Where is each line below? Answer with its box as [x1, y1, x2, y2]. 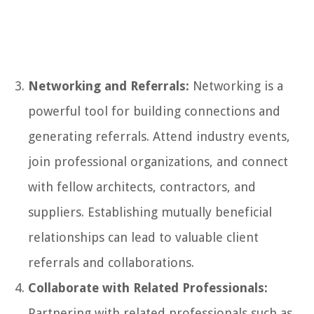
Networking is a [189, 78, 283, 93]
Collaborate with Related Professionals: [28, 280, 268, 295]
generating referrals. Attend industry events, [28, 128, 290, 144]
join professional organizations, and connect [28, 153, 288, 169]
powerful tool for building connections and [28, 103, 280, 118]
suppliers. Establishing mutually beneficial [28, 204, 272, 219]
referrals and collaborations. [28, 254, 194, 270]
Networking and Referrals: [28, 78, 189, 93]
